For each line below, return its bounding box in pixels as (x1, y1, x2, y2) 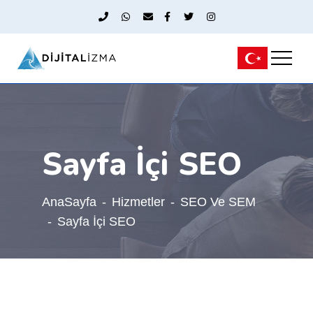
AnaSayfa (41, 194, 96, 209)
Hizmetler (111, 194, 165, 209)
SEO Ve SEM (180, 194, 256, 209)
